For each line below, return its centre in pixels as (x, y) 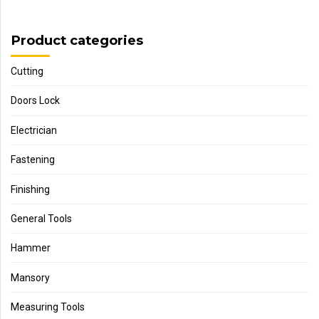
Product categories (77, 41)
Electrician (34, 130)
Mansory (30, 277)
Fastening (33, 160)
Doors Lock (35, 101)
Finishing (30, 189)
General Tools (41, 218)
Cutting (27, 72)
